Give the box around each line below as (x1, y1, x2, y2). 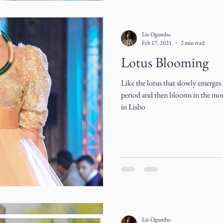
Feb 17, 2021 (142, 39, 172, 47)
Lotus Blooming (121, 53, 209, 71)
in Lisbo (121, 102, 145, 112)
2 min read (181, 39, 205, 47)
